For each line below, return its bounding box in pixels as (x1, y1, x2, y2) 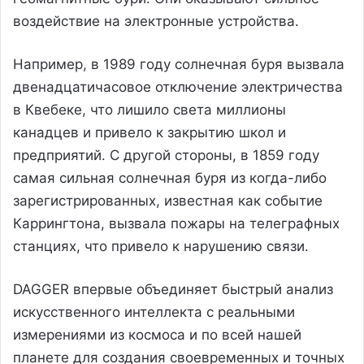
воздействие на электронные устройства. (13, 12, 299, 29)
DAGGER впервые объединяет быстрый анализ (13, 280, 333, 297)
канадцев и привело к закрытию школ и (13, 123, 286, 141)
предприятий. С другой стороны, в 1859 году (13, 146, 319, 163)
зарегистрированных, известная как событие (13, 192, 323, 209)
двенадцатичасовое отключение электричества (13, 78, 343, 95)
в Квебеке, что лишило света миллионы (13, 101, 286, 118)
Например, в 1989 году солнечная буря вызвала (13, 55, 344, 72)
